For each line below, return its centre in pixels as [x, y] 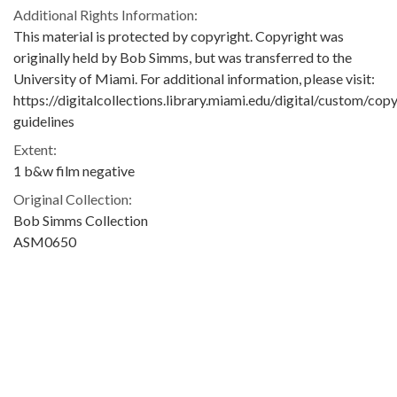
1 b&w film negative [74, 170]
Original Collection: [73, 198]
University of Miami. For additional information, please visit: [194, 78]
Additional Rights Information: [105, 14]
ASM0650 [45, 241]
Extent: [35, 149]
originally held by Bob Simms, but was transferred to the [183, 57]
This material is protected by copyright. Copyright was [179, 35]
